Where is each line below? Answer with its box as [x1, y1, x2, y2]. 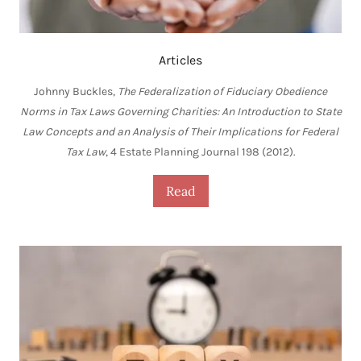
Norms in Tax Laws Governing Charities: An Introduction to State [19, 104, 342, 118]
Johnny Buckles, [34, 84, 118, 98]
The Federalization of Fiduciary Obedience [118, 84, 327, 98]
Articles [159, 52, 202, 68]
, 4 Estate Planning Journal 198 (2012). [105, 144, 296, 159]
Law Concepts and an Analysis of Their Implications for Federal [23, 124, 338, 139]
